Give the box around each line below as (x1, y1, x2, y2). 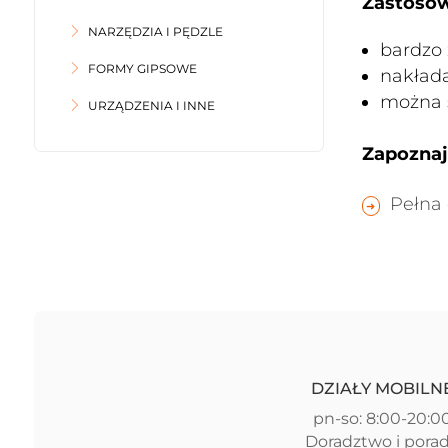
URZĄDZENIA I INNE (87, 98, 215, 113)
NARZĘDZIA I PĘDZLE (87, 24, 223, 39)
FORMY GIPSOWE (87, 61, 197, 76)
